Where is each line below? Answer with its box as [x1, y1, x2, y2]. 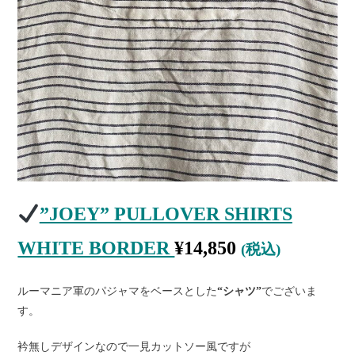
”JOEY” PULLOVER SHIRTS [39, 204, 292, 225]
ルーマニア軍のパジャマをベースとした [17, 285, 218, 298]
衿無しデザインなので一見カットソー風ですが [17, 341, 251, 353]
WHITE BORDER [17, 238, 175, 259]
